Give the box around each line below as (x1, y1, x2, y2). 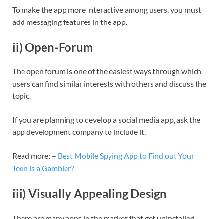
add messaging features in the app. (12, 17, 129, 26)
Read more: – (12, 151, 58, 161)
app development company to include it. (12, 127, 147, 137)
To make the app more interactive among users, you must (12, 4, 201, 14)
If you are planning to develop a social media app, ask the (12, 115, 200, 125)
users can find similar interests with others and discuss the (12, 79, 206, 88)
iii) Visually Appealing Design (12, 186, 167, 201)
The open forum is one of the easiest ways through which (12, 66, 201, 76)
